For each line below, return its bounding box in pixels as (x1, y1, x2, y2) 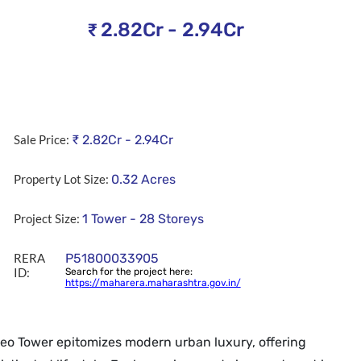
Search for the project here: (64, 266, 193, 278)
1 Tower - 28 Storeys (82, 211, 205, 227)
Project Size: (14, 211, 81, 226)
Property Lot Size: (14, 172, 110, 187)
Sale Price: (14, 132, 70, 147)
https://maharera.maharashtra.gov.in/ (64, 277, 241, 289)
